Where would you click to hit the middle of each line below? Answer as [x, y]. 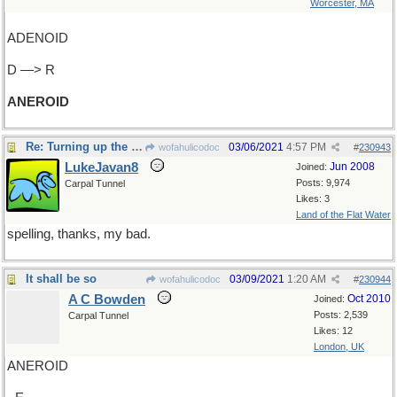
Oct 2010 [369, 299]
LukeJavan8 [101, 167]
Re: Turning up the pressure [137, 147]
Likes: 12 [333, 331]
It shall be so [61, 279]
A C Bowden [107, 300]
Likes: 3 [313, 198]
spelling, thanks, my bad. [79, 234]
